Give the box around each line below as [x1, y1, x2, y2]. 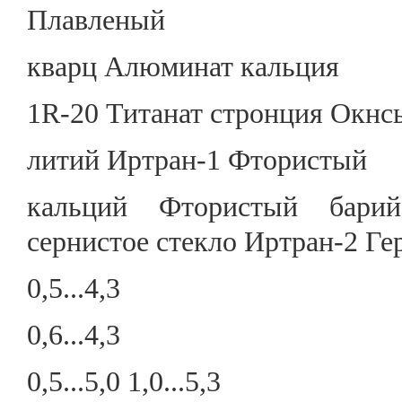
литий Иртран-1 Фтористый [27, 144, 367, 176]
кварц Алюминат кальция [27, 51, 339, 83]
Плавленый [27, 4, 165, 36]
